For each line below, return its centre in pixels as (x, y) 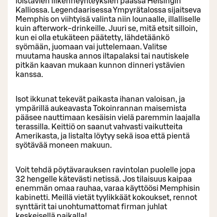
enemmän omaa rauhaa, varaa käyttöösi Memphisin (108, 188)
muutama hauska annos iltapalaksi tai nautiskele (102, 56)
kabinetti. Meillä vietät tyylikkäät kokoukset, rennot (106, 197)
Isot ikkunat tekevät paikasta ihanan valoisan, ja (100, 99)
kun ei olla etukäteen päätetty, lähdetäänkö (93, 38)
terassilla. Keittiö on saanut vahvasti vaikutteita (99, 127)
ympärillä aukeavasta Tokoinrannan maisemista (101, 108)
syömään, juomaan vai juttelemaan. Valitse (91, 47)
